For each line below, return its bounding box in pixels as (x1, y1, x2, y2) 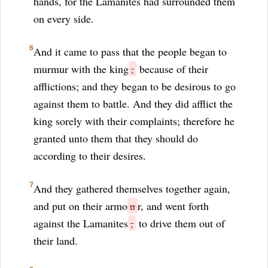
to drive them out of (136, 216, 225, 230)
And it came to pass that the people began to (33, 44, 227, 59)
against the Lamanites (33, 216, 128, 230)
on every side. (33, 11, 94, 26)
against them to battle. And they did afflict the (33, 96, 233, 111)
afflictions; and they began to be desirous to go (33, 79, 236, 93)
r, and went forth (138, 199, 209, 213)
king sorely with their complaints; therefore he (33, 114, 234, 128)
